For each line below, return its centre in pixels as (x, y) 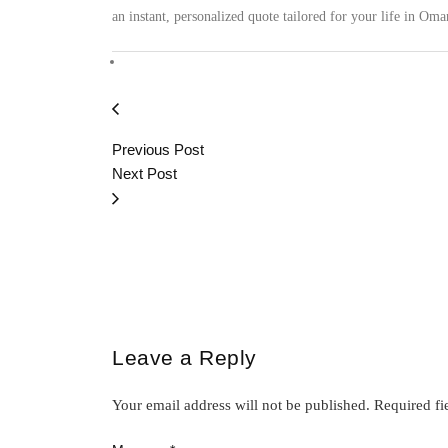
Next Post (144, 173)
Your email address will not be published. (241, 404)
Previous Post (158, 149)
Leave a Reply (184, 357)
